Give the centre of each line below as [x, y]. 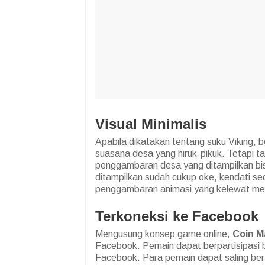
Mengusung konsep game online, [164, 234]
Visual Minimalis [151, 124]
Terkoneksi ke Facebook [177, 216]
